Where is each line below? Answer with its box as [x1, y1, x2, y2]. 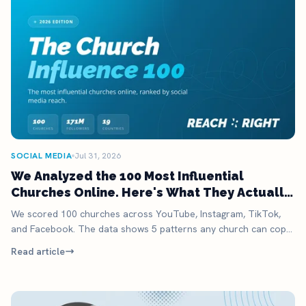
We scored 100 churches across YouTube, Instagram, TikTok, [11, 208, 281, 221]
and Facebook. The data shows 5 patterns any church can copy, [11, 223, 292, 236]
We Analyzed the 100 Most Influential [11, 169, 244, 184]
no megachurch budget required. [11, 238, 154, 251]
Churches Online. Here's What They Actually [11, 185, 290, 200]
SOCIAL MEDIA [11, 150, 72, 162]
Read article [11, 245, 65, 258]
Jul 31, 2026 [74, 150, 122, 162]
